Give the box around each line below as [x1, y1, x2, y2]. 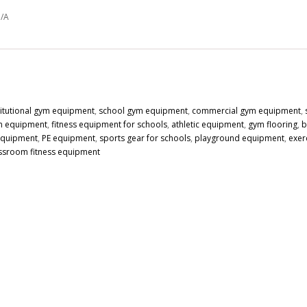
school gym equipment [98, 104, 188, 116]
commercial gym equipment [191, 104, 301, 116]
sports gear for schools [99, 132, 191, 144]
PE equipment [41, 132, 95, 144]
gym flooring [247, 118, 297, 130]
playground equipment [194, 132, 284, 144]
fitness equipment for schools [51, 118, 167, 130]
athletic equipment [171, 118, 244, 130]
